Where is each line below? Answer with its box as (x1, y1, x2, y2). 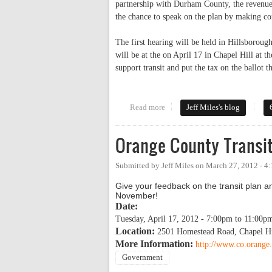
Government (122, 253, 163, 262)
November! (115, 190, 158, 200)
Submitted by (115, 161, 161, 170)
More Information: (115, 237, 195, 250)
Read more (129, 103, 165, 112)
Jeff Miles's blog (186, 103, 240, 112)
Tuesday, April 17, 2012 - (115, 214, 206, 223)
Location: (115, 225, 157, 237)
